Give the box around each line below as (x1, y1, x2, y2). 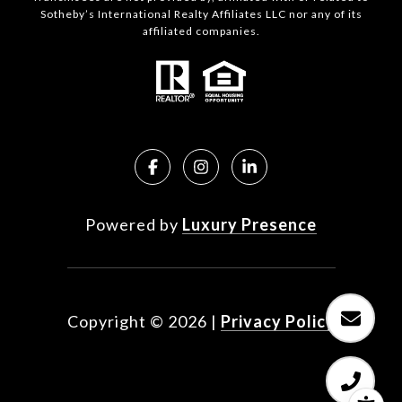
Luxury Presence (182, 214, 317, 235)
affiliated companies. (142, 24, 260, 39)
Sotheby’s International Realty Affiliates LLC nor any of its (39, 7, 363, 22)
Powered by (85, 214, 182, 235)
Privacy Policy (220, 311, 336, 332)
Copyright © (66, 311, 164, 332)
